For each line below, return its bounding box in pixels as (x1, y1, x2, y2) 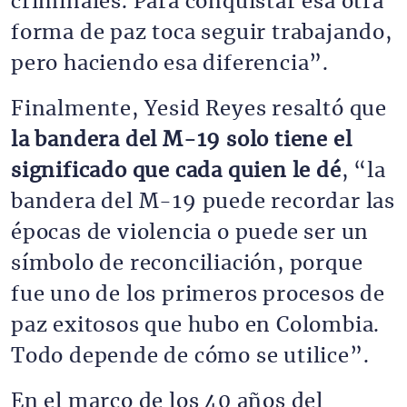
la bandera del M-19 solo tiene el (11, 130, 352, 150)
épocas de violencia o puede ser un (11, 223, 370, 243)
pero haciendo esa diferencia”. (11, 54, 329, 74)
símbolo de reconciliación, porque (11, 253, 363, 273)
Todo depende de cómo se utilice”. (11, 346, 370, 366)
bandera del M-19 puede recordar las (11, 192, 395, 212)
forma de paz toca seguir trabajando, (11, 23, 392, 43)
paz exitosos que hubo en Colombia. (11, 315, 381, 335)
